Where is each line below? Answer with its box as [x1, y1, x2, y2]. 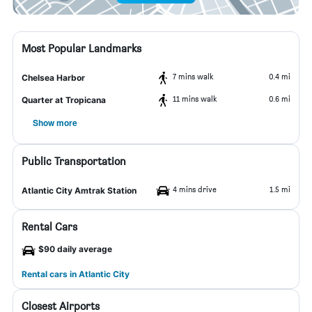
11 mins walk [173, 93, 217, 104]
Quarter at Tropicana [22, 95, 106, 105]
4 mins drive [173, 184, 217, 194]
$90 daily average [38, 244, 112, 254]
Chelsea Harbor [22, 72, 85, 83]
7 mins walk [173, 71, 214, 81]
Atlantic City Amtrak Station [22, 185, 136, 196]
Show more [33, 116, 77, 129]
